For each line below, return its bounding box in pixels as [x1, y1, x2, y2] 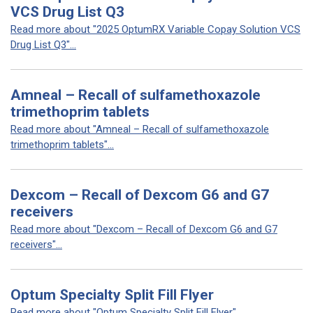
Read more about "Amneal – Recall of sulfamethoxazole [10, 123, 269, 136]
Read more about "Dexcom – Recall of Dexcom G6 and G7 [10, 223, 277, 235]
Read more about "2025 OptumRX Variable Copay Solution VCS [10, 23, 300, 36]
